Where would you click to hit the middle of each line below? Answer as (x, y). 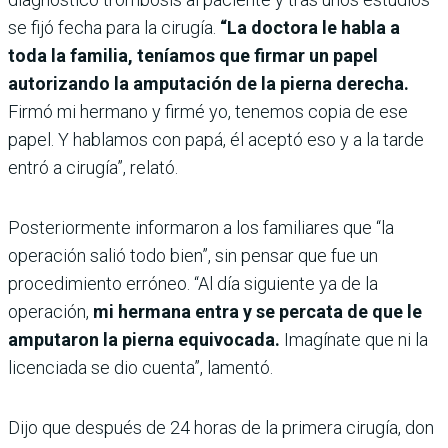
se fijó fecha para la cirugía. (114, 28)
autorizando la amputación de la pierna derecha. (208, 84)
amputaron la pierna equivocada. (144, 340)
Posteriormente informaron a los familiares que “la (201, 228)
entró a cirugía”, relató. (93, 168)
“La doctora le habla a (310, 28)
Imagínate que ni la (354, 340)
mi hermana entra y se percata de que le (257, 312)
